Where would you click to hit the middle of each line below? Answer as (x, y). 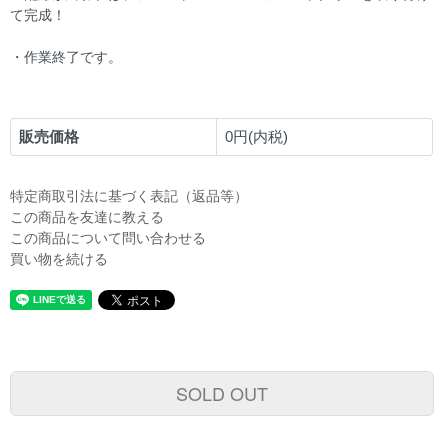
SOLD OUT (221, 393)
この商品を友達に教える (87, 217)
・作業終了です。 (66, 57)
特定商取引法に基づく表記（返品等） (129, 196)
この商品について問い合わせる (108, 238)
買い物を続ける (59, 259)
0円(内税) (256, 136)
